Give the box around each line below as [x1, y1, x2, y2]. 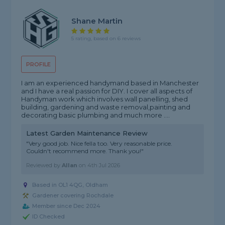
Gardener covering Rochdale [32, 192, 114, 199]
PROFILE [26, 61, 51, 68]
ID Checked [32, 213, 65, 220]
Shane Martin [71, 16, 123, 26]
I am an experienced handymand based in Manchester [21, 79, 199, 87]
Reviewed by [26, 162, 62, 169]
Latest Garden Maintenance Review [26, 129, 148, 138]
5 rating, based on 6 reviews [71, 35, 141, 42]
